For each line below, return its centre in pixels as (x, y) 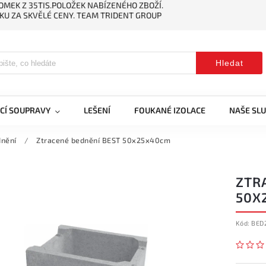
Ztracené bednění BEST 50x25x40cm (103, 140)
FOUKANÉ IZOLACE (170, 110)
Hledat (229, 63)
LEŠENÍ (97, 110)
